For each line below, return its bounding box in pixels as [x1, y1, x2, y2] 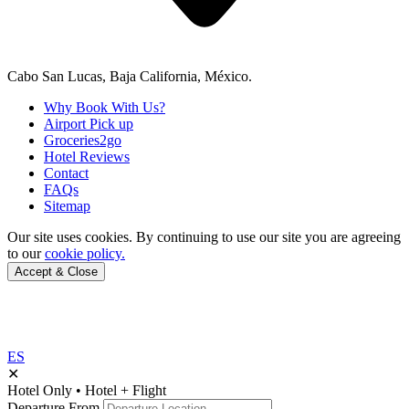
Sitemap [44, 198, 90, 214]
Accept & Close [15, 265, 98, 278]
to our [7, 246, 45, 261]
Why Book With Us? [44, 100, 165, 115]
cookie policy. [45, 246, 125, 261]
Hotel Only [7, 383, 76, 398]
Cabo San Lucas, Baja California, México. [7, 68, 252, 84]
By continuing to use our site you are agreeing [136, 229, 401, 245]
